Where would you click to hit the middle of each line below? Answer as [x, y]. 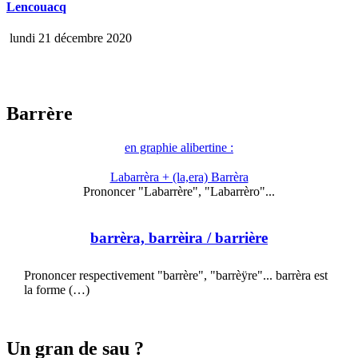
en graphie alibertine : [179, 148]
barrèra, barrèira [147, 237]
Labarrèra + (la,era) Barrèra [179, 177]
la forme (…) [57, 289]
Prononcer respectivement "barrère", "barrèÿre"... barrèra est [176, 275]
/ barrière [235, 237]
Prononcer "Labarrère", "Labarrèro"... [179, 192]
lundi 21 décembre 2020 [69, 38]
